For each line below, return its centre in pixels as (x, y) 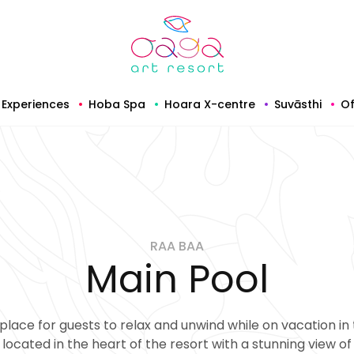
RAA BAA (177, 246)
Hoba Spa (117, 104)
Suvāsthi (298, 104)
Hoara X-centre (210, 104)
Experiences (36, 104)
